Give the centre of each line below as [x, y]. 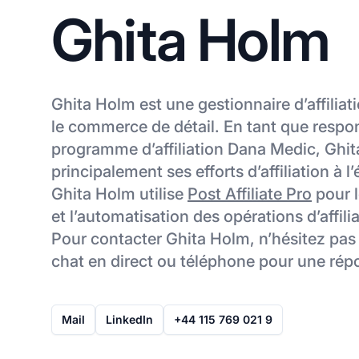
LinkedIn [129, 319]
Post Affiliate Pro [250, 194]
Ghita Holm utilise [119, 194]
